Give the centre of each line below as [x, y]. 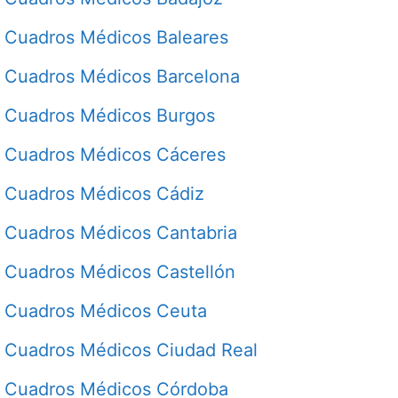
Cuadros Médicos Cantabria [121, 232]
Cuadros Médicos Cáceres [115, 154]
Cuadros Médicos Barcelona [122, 76]
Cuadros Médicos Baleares [116, 37]
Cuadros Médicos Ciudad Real [131, 350]
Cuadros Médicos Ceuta [106, 310]
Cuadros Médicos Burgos [110, 115]
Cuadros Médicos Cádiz [104, 193]
